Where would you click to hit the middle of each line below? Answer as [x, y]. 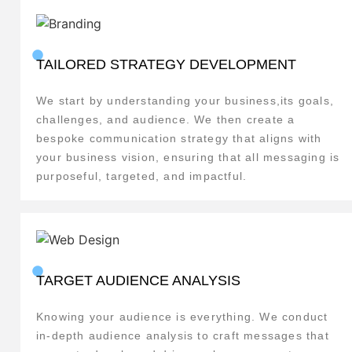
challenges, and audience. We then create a [166, 120]
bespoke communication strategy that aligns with [179, 139]
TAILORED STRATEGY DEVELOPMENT [166, 65]
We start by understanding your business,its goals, [185, 101]
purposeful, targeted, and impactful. [142, 176]
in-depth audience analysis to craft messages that [183, 336]
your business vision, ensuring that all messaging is [188, 158]
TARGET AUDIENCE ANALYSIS [138, 281]
